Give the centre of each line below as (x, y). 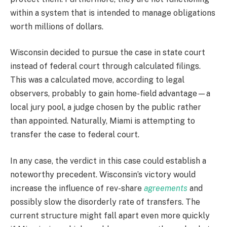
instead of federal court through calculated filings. (105, 66)
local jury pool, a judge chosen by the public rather (106, 107)
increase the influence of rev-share (77, 188)
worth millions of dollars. (57, 26)
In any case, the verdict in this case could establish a (108, 161)
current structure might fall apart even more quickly (110, 216)
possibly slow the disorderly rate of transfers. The (105, 202)
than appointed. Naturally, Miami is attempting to (103, 121)
